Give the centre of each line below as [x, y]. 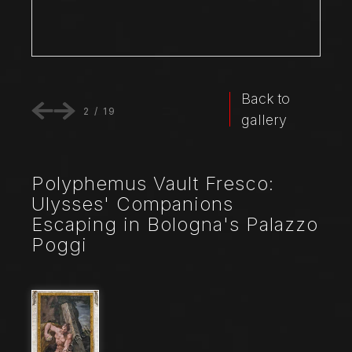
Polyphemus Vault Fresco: [153, 184]
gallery [264, 120]
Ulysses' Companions [132, 204]
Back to [266, 99]
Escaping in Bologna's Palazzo [175, 225]
